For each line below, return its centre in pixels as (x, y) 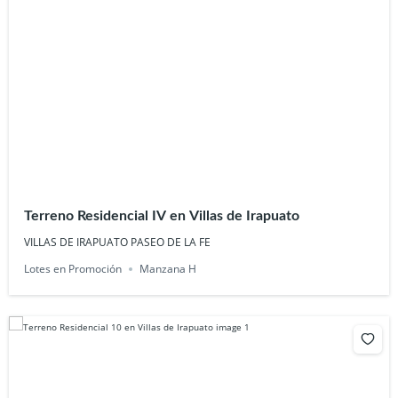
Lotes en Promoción (73, 269)
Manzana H (168, 269)
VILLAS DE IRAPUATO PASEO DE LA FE (118, 243)
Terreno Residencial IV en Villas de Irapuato (162, 216)
